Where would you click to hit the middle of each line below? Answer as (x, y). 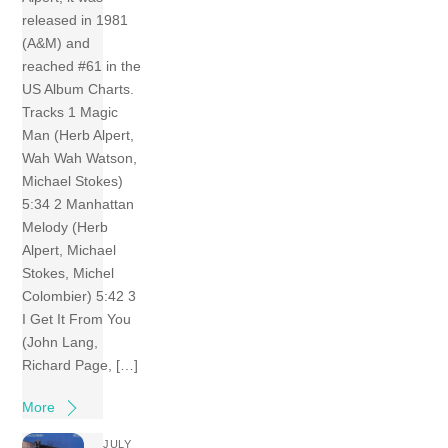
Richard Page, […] (80, 365)
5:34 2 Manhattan (78, 204)
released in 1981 (75, 20)
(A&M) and (56, 43)
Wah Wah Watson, (80, 158)
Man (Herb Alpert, (78, 135)
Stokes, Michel (68, 273)
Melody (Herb (65, 227)
